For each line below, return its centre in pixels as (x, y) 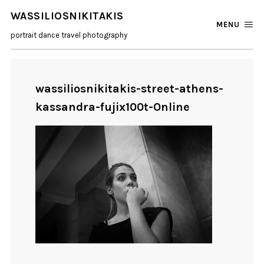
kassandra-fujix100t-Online (113, 107)
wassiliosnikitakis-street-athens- (130, 89)
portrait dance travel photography (69, 35)
